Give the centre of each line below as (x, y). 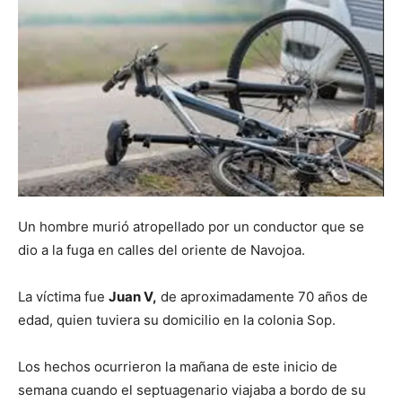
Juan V (131, 297)
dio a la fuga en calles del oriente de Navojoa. (162, 250)
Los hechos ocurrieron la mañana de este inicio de (178, 367)
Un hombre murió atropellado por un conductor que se (191, 227)
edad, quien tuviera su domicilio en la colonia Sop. (177, 320)
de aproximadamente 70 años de (262, 297)
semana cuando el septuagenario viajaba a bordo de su (192, 390)
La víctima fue (63, 297)
